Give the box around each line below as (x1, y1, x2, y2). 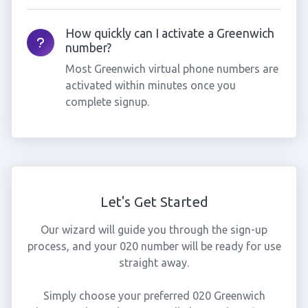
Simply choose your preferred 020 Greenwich (43, 289, 265, 302)
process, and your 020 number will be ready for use (27, 240, 281, 252)
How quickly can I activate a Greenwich (65, 27, 274, 40)
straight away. (119, 256, 189, 269)
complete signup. (65, 96, 149, 108)
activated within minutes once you (65, 79, 236, 91)
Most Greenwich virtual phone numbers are (65, 63, 278, 75)
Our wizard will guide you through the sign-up (41, 223, 267, 236)
